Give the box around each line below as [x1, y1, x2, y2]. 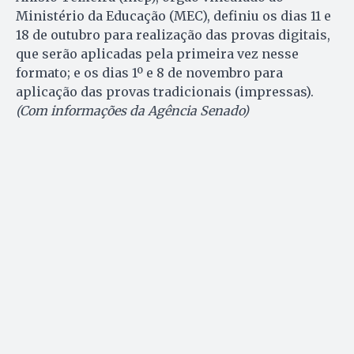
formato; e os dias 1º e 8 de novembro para [16, 65, 283, 81]
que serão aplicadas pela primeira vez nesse [16, 46, 299, 62]
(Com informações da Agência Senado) [16, 103, 249, 119]
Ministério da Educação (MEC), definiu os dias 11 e [16, 8, 331, 24]
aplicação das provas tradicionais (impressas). [16, 84, 314, 100]
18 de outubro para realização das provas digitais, [16, 27, 330, 43]
